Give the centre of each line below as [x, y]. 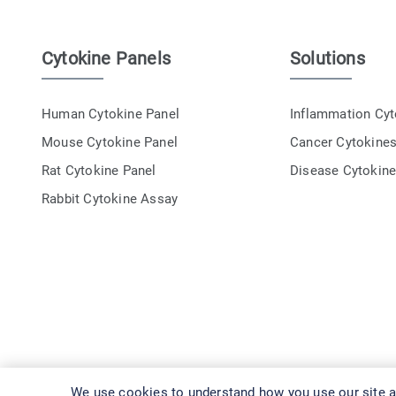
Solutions [327, 59]
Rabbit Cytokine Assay [110, 199]
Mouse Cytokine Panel [110, 143]
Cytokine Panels [106, 59]
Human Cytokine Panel [110, 114]
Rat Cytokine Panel [99, 171]
